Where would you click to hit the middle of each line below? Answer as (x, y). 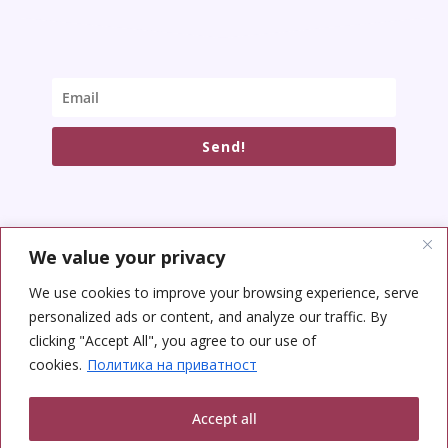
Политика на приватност (172, 364)
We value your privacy (127, 256)
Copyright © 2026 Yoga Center (122, 421)
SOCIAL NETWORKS (99, 275)
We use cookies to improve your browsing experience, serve (224, 292)
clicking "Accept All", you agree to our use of (172, 340)
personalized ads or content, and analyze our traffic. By (208, 316)
